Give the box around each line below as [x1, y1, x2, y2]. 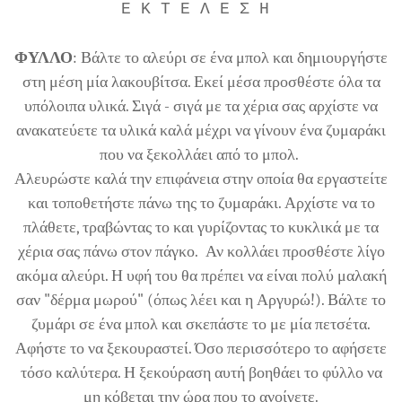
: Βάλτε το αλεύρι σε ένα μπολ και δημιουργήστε [73, 48, 388, 67]
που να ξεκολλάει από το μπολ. [100, 144, 302, 164]
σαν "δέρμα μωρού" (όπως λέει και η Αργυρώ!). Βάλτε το [16, 290, 386, 310]
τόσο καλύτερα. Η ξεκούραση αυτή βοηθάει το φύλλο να [20, 363, 382, 382]
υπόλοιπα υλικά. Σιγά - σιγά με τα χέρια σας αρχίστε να [24, 96, 378, 116]
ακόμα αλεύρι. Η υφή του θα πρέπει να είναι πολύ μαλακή [15, 266, 387, 285]
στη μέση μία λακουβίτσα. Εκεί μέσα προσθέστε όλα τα [22, 72, 380, 92]
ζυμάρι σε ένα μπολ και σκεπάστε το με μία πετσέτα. [31, 314, 371, 334]
